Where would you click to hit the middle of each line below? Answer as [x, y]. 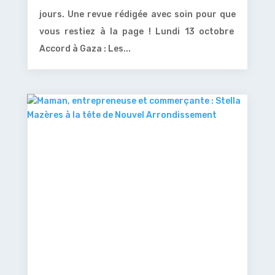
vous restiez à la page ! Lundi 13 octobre [137, 31]
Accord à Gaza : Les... [85, 48]
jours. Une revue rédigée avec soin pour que [137, 14]
